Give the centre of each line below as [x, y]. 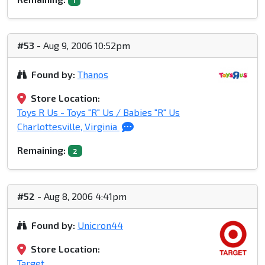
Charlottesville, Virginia [68, 127]
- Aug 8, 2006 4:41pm [81, 196]
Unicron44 [100, 225]
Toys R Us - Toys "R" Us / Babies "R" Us [98, 112]
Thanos [93, 75]
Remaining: [41, 150]
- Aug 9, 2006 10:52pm [82, 46]
